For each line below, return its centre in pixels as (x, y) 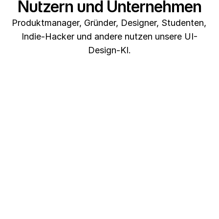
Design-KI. (109, 50)
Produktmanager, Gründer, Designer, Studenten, (109, 23)
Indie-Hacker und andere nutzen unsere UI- (109, 36)
